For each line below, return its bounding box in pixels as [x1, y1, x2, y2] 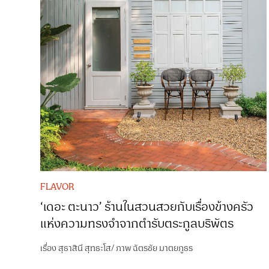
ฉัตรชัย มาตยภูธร [133, 241, 193, 255]
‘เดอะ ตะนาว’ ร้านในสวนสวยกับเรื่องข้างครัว [40, 197, 254, 217]
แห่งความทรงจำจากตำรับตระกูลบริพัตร [40, 214, 234, 234]
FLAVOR [40, 180, 75, 194]
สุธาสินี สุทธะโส [58, 241, 112, 255]
